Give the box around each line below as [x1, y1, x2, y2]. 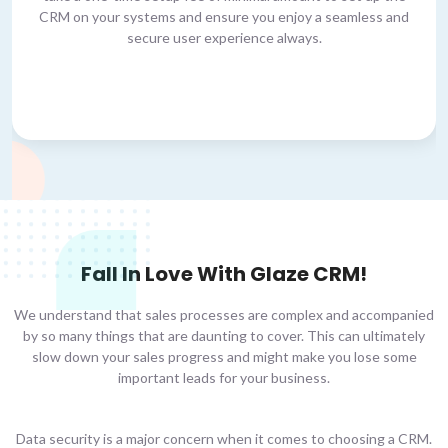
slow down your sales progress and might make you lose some [31, 347, 417, 365]
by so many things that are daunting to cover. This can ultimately [23, 326, 425, 344]
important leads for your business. [118, 368, 330, 386]
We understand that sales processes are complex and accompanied [14, 305, 434, 323]
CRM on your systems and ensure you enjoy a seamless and [39, 7, 409, 25]
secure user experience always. [126, 28, 322, 46]
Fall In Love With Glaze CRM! [81, 259, 367, 288]
